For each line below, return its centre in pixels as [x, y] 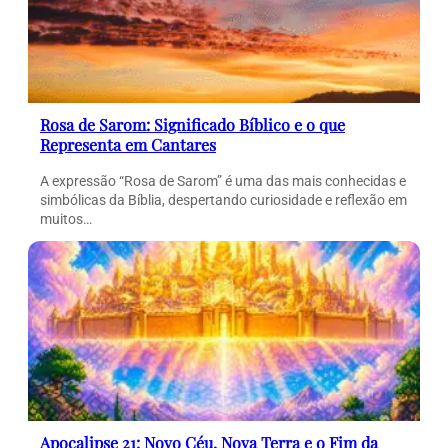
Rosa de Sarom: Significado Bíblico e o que [192, 125]
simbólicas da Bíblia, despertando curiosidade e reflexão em [223, 200]
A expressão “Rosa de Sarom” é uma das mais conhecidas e [223, 181]
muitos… [66, 219]
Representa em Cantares [128, 145]
